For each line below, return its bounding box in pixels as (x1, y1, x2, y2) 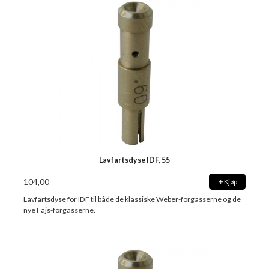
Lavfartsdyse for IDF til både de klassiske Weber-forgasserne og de (23, 194, 241, 204)
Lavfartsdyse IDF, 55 (99, 156, 170, 165)
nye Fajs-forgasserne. (23, 205, 96, 214)
